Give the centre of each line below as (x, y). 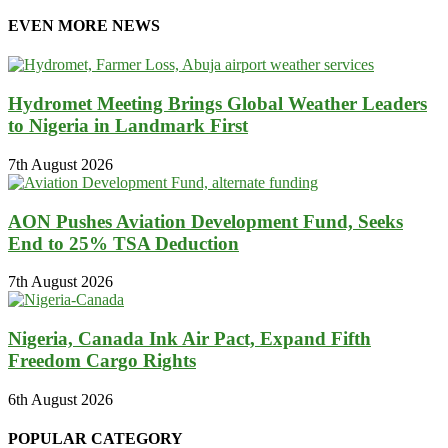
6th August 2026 (60, 399)
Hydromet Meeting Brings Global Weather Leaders (217, 104)
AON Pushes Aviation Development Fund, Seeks (205, 221)
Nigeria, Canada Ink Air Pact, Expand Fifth (189, 338)
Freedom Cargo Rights (102, 360)
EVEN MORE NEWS (84, 26)
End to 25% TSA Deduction (123, 243)
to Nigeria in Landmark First (128, 126)
